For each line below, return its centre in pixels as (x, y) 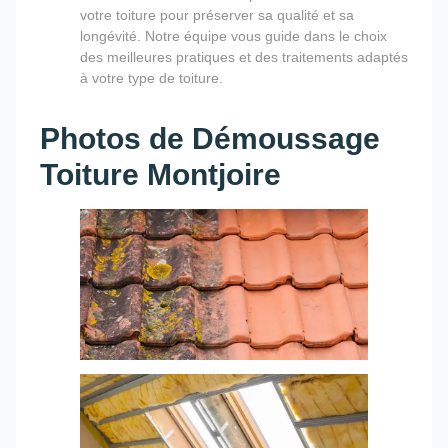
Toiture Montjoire (160, 174)
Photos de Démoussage (210, 138)
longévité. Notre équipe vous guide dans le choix (233, 35)
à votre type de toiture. (151, 77)
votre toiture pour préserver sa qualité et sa (217, 14)
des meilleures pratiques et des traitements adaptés (244, 56)
